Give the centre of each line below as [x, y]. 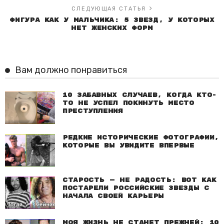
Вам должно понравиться [71, 70]
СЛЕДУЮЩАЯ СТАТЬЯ [108, 9]
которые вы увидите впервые [128, 146]
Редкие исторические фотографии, [141, 138]
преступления [93, 111]
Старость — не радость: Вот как [139, 180]
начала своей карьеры [113, 196]
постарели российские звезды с [136, 188]
